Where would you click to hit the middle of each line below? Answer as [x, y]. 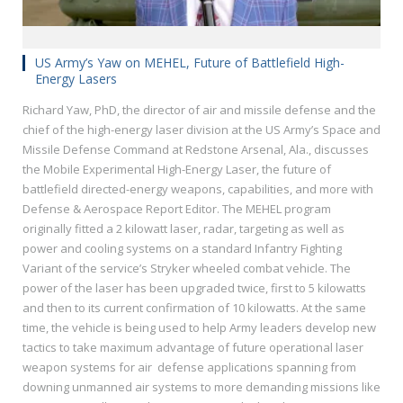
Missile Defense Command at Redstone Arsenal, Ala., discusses [196, 149]
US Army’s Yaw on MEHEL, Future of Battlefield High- [190, 62]
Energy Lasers [76, 78]
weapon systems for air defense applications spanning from [189, 367]
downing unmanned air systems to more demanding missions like [201, 386]
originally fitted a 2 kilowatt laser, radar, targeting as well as [184, 228]
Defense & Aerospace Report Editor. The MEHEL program [177, 208]
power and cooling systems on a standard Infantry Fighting [182, 248]
